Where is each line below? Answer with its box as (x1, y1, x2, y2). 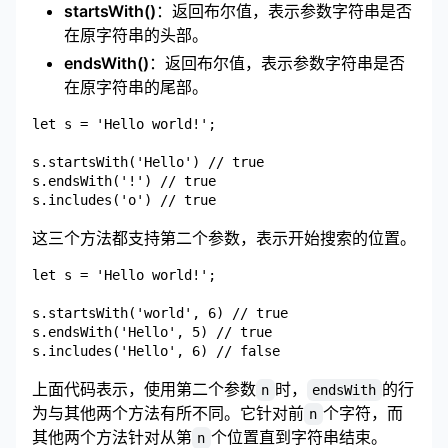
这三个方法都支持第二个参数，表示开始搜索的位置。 (32, 227, 416, 248)
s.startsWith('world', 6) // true (32, 304, 288, 321)
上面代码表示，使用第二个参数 (32, 378, 256, 399)
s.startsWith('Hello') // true (32, 153, 264, 170)
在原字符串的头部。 (64, 24, 208, 45)
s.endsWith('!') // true (32, 172, 216, 189)
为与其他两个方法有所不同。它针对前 (32, 402, 304, 423)
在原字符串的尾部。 (64, 76, 208, 97)
